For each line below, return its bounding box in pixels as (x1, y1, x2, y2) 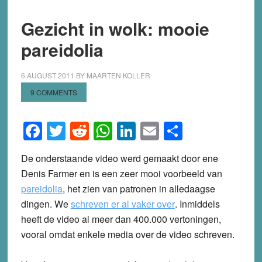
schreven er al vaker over (70, 196, 175, 211)
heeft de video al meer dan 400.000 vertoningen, (20, 212, 221, 226)
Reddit (88, 117, 143, 144)
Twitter (65, 117, 120, 144)
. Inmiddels (174, 196, 220, 211)
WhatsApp (112, 117, 199, 144)
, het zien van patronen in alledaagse (62, 181, 215, 195)
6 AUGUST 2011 (20, 70, 74, 80)
